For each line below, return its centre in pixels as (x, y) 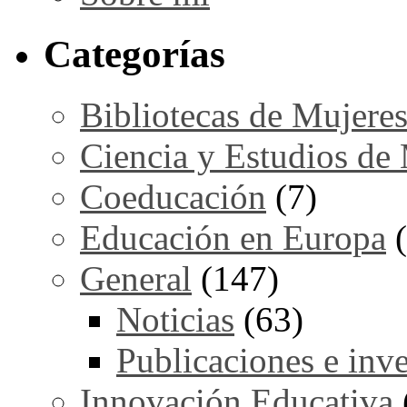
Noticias (175, 319)
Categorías (134, 55)
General (136, 278)
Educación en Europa (233, 237)
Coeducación (173, 196)
